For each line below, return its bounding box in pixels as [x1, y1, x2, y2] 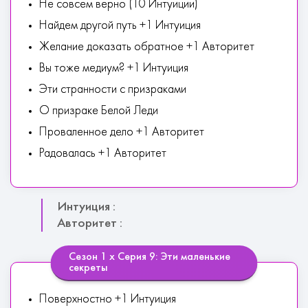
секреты [68, 263, 108, 274]
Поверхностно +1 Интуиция [39, 294, 176, 305]
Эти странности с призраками [39, 84, 186, 96]
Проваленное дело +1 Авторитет [39, 126, 204, 138]
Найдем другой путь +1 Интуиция [39, 20, 201, 32]
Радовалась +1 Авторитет [39, 148, 166, 159]
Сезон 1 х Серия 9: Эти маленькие [68, 252, 230, 263]
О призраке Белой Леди [39, 105, 158, 117]
